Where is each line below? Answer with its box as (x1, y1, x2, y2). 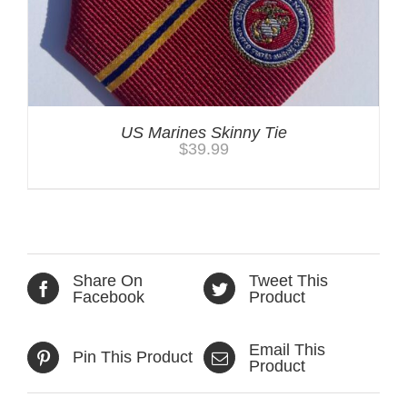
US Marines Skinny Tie (120, 123, 287, 142)
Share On (73, 271, 143, 290)
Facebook (73, 287, 144, 306)
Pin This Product (73, 348, 193, 367)
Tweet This (249, 271, 328, 290)
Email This (249, 340, 325, 359)
